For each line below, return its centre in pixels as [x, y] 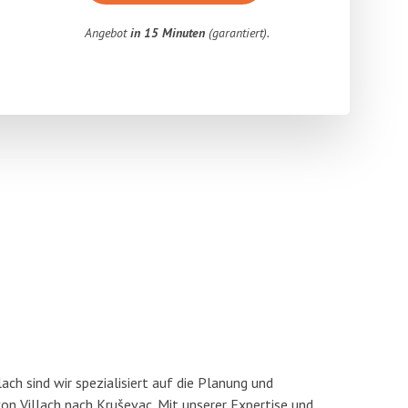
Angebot [108, 33]
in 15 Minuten [168, 33]
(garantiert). [238, 33]
